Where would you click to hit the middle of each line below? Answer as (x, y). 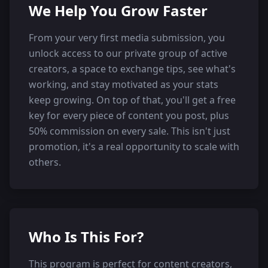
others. (45, 162)
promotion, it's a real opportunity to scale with (134, 146)
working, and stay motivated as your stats (124, 84)
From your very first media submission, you (127, 37)
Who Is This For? (86, 236)
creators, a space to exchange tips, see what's (132, 68)
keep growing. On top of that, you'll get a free (132, 100)
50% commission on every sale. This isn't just (130, 131)
